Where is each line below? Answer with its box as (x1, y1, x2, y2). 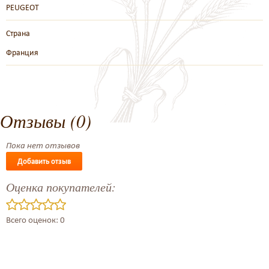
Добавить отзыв (17, 157, 71, 166)
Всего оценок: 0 (6, 214, 65, 225)
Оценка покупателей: (6, 179, 116, 195)
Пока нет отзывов (6, 140, 80, 151)
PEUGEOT (6, 2, 39, 13)
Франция (6, 47, 38, 58)
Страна (6, 28, 30, 38)
